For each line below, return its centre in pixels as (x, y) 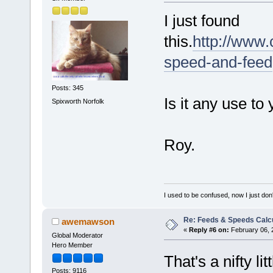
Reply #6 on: (209, 230)
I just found (201, 20)
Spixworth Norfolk (78, 101)
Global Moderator (77, 236)
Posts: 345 (67, 88)
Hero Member (72, 245)
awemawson (88, 222)
